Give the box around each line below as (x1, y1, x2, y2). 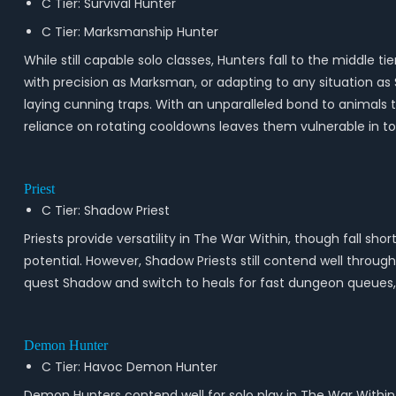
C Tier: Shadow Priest (41, 202, 170, 219)
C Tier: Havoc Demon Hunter (41, 358, 217, 376)
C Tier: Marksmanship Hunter (41, 23, 218, 41)
